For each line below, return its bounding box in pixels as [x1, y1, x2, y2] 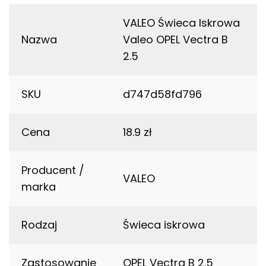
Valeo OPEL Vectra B [123, 32, 228, 47]
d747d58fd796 [123, 87, 202, 102]
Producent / [21, 163, 84, 178]
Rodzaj [21, 217, 57, 233]
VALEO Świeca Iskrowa [123, 15, 240, 31]
